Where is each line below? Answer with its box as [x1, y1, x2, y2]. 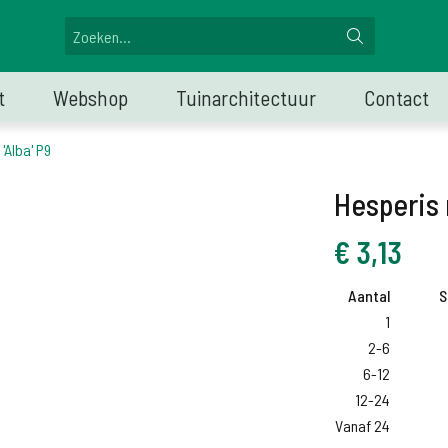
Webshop [53, 85, 128, 110]
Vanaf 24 [335, 416, 390, 435]
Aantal [348, 286, 390, 305]
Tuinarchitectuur [176, 85, 316, 110]
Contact [364, 85, 429, 110]
